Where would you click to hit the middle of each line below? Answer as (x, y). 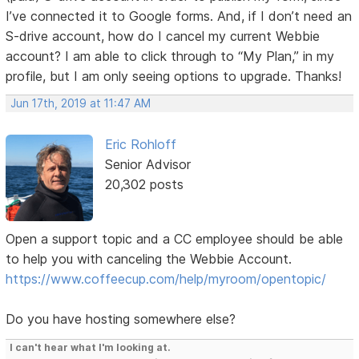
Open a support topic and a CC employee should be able (175, 239)
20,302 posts (144, 184)
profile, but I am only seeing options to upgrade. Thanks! (174, 76)
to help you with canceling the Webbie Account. (149, 259)
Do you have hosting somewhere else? (121, 319)
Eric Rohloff (140, 144)
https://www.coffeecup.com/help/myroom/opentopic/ (166, 279)
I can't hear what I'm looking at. (91, 348)
